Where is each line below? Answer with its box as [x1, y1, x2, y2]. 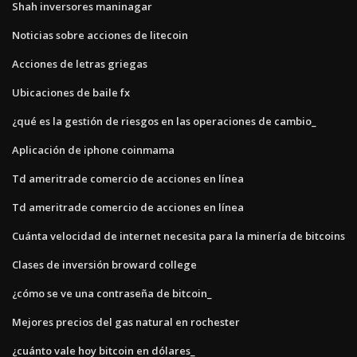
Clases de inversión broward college [12, 257, 197, 272]
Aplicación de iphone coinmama [12, 142, 175, 157]
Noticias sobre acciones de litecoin [12, 27, 188, 42]
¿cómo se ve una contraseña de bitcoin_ [12, 285, 212, 300]
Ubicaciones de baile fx [12, 84, 130, 100]
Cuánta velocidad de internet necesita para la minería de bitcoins [12, 228, 345, 243]
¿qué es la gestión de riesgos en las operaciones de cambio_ [12, 113, 316, 128]
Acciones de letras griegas [12, 56, 147, 71]
